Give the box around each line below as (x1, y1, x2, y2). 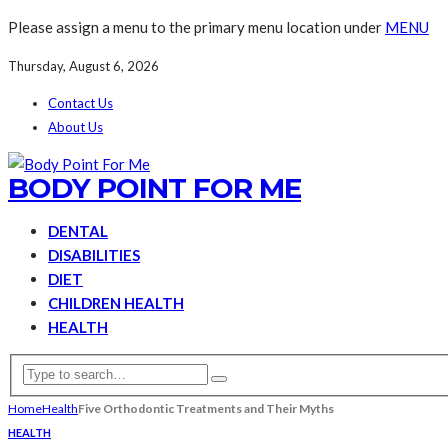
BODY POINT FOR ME (8, 171, 301, 205)
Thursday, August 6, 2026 (8, 58, 159, 74)
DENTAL (48, 222, 108, 240)
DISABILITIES (48, 246, 140, 264)
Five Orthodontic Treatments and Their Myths (78, 400, 334, 416)
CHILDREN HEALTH (48, 294, 184, 312)
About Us (48, 119, 103, 135)
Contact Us (48, 95, 113, 111)
